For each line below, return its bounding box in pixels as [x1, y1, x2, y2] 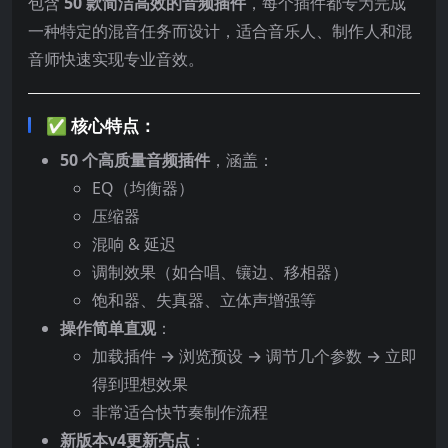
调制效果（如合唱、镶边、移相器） [92, 261, 348, 284]
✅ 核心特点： [46, 114, 156, 138]
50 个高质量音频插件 [60, 149, 210, 172]
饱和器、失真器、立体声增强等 [92, 289, 316, 312]
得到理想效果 [92, 373, 188, 396]
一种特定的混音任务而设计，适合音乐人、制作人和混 [28, 20, 412, 43]
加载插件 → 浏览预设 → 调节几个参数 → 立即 [92, 345, 417, 368]
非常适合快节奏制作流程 [92, 401, 268, 424]
